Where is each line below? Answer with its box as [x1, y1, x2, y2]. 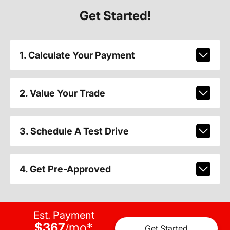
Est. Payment [33, 208, 94, 221]
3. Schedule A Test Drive [19, 125, 129, 137]
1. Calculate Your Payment [19, 49, 135, 61]
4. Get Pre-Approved [19, 163, 111, 175]
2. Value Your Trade [19, 87, 105, 99]
